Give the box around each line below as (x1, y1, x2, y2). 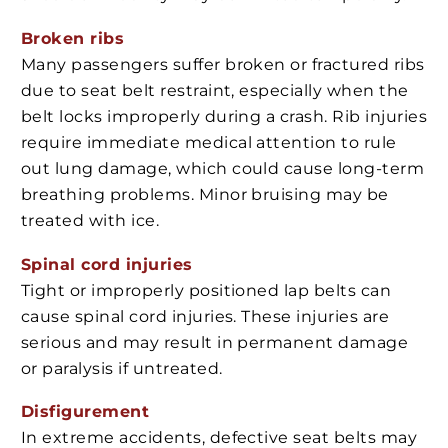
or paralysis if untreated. (21, 358, 223, 378)
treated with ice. (21, 211, 160, 231)
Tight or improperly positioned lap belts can (21, 280, 392, 300)
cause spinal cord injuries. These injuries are (21, 306, 390, 326)
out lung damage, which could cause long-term (21, 159, 425, 179)
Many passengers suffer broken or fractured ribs (21, 55, 425, 75)
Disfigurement (21, 402, 150, 422)
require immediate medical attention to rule (21, 133, 397, 153)
